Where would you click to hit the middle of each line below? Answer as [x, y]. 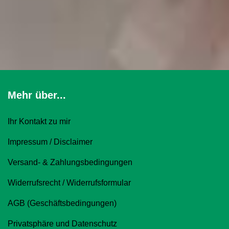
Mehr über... [37, 95]
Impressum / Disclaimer [50, 142]
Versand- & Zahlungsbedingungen [70, 162]
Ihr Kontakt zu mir [39, 121]
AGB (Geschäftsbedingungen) [62, 203]
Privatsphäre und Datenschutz [62, 224]
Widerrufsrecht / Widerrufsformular [69, 183]
